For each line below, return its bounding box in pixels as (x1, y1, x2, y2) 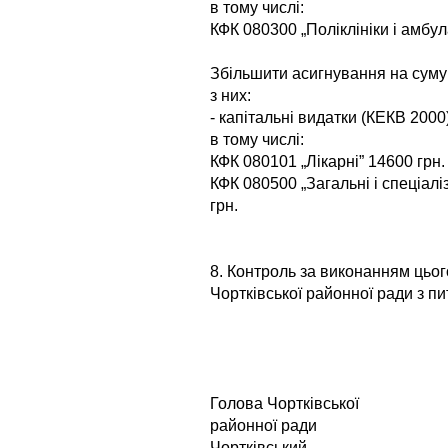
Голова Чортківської (210, 394, 359, 412)
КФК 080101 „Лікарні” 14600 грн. (210, 152, 445, 170)
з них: (210, 86, 251, 104)
